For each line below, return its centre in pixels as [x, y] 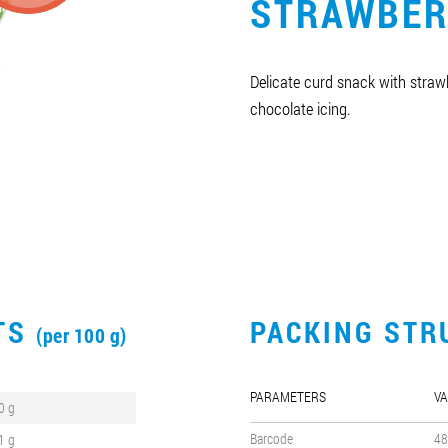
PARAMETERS [288, 397]
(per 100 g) [81, 335]
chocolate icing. [300, 109]
